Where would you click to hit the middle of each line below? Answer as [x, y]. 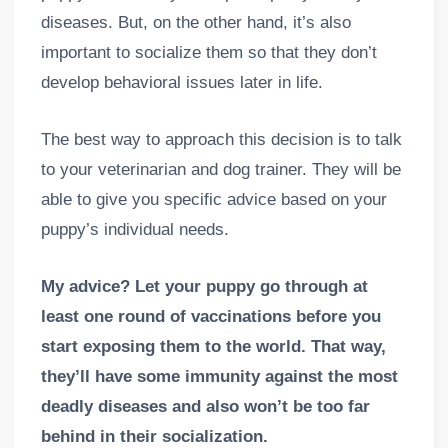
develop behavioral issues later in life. [181, 82]
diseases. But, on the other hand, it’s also [195, 22]
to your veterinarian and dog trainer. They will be [220, 170]
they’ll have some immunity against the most [219, 377]
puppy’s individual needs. [134, 230]
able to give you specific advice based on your [213, 200]
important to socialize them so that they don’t [208, 52]
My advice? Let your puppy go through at [204, 287]
